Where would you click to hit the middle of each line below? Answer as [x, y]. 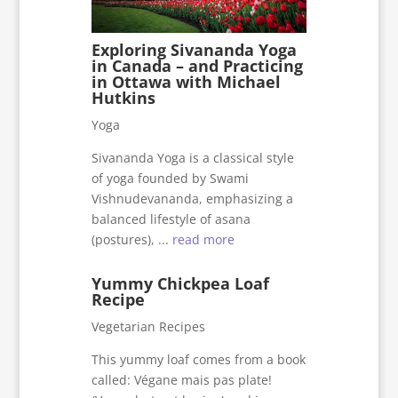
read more [204, 239]
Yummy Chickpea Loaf [181, 284]
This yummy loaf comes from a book [199, 360]
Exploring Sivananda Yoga [195, 49]
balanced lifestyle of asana [171, 219]
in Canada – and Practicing [198, 65]
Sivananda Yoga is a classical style [193, 157]
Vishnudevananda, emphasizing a [193, 198]
